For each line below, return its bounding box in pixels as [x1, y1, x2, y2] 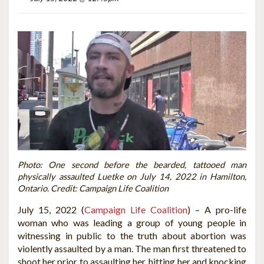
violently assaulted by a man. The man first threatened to [18, 242, 246, 254]
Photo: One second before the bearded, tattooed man [18, 159, 246, 170]
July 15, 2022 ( [18, 203, 84, 215]
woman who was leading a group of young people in [18, 216, 246, 228]
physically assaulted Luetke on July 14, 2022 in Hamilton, [18, 171, 246, 181]
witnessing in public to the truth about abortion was [18, 229, 246, 241]
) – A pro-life [187, 203, 246, 215]
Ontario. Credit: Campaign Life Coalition [18, 183, 170, 193]
